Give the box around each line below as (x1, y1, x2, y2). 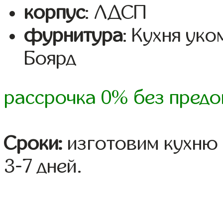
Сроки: (4, 133, 63, 154)
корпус (24, 2, 86, 23)
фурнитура (24, 25, 123, 46)
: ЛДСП (85, 2, 147, 23)
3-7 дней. (4, 156, 83, 177)
